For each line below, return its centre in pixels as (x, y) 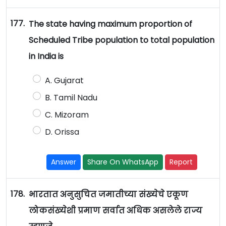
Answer (64, 162)
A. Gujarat (64, 81)
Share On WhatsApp (123, 162)
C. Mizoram (67, 115)
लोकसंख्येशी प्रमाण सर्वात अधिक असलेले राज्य (115, 211)
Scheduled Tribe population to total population (121, 40)
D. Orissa (62, 132)
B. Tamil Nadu (71, 98)
